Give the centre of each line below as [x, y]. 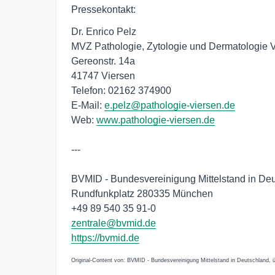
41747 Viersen [103, 76]
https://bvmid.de [105, 238]
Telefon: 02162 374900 [121, 91]
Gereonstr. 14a [103, 61]
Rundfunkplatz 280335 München [142, 194]
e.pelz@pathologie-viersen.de [170, 106]
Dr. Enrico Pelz [104, 32]
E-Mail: [88, 106]
